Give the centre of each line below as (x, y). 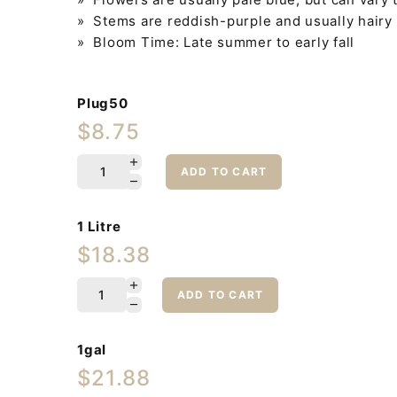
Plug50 (103, 103)
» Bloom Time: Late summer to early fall (216, 42)
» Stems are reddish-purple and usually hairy (235, 20)
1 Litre (99, 226)
